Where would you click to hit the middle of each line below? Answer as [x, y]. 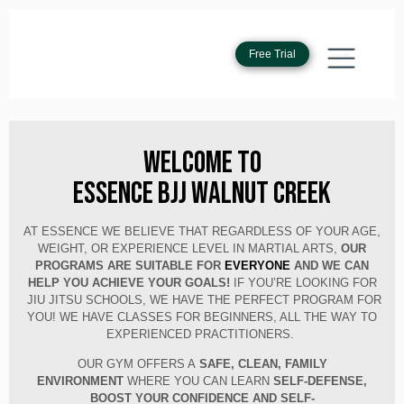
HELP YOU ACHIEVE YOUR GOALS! [129, 282]
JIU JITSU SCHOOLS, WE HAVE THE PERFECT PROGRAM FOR [202, 299]
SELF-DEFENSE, [320, 381]
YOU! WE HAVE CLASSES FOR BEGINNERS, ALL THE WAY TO [202, 317]
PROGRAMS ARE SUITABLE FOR [128, 265]
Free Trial [272, 55]
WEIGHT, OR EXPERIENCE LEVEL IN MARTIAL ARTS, [189, 248]
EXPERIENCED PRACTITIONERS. [202, 334]
